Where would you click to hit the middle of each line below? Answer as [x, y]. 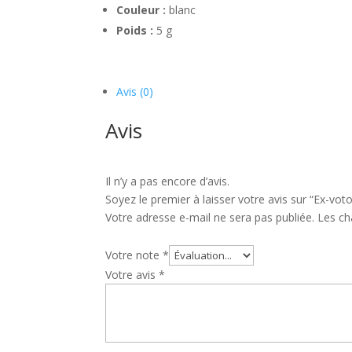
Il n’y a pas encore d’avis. [168, 181]
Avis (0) [135, 92]
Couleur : [141, 9]
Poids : [135, 30]
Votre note [134, 255]
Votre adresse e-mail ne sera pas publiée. [210, 218]
